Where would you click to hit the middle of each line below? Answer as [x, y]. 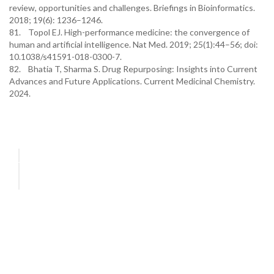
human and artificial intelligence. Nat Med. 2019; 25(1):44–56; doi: [134, 44]
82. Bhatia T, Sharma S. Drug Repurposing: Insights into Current [133, 69]
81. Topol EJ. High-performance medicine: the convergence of [129, 32]
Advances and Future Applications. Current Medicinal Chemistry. [133, 81]
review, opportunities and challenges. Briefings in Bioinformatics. [132, 8]
